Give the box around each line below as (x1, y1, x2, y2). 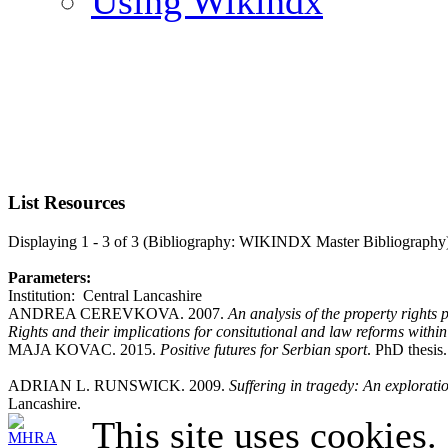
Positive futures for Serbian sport (160, 341, 367, 358)
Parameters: (8, 269, 91, 286)
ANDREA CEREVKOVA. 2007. (8, 305, 228, 322)
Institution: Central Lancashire (8, 287, 202, 304)
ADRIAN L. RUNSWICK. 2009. (8, 377, 229, 394)
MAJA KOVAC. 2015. (8, 341, 160, 358)
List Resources (8, 192, 125, 213)
